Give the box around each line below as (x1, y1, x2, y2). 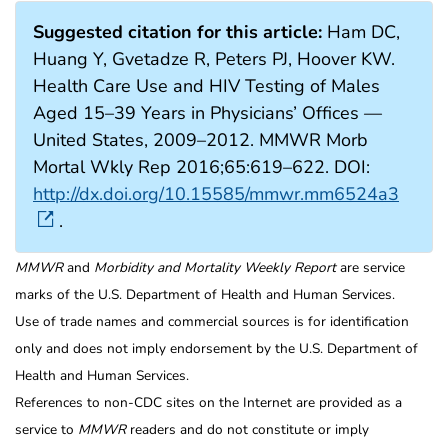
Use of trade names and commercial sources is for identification (15, 312, 409, 332)
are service (336, 258, 405, 278)
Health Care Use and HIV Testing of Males (33, 74, 380, 99)
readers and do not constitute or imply (126, 420, 369, 440)
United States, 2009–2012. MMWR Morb (33, 128, 368, 153)
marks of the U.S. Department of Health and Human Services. (15, 285, 395, 305)
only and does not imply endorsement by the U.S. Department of (15, 339, 418, 359)
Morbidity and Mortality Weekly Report (94, 258, 336, 278)
